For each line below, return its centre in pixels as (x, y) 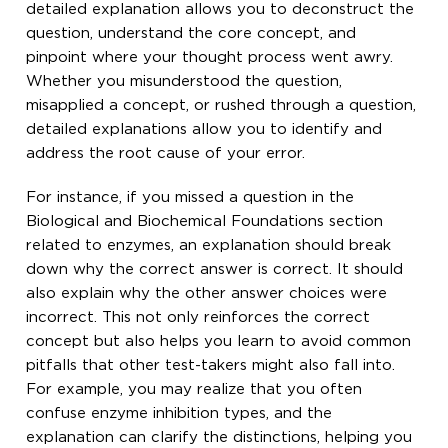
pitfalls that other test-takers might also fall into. (211, 365)
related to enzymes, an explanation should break (209, 245)
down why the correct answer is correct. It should (215, 269)
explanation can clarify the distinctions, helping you (219, 437)
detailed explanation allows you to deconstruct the (220, 9)
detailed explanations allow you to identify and (204, 129)
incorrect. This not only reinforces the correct (198, 317)
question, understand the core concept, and (191, 33)
